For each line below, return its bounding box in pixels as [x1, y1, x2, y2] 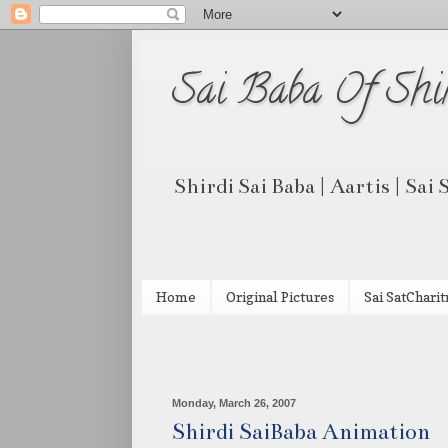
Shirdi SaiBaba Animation [172, 417, 430, 445]
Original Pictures [226, 288, 334, 306]
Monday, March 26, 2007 [172, 396, 296, 409]
